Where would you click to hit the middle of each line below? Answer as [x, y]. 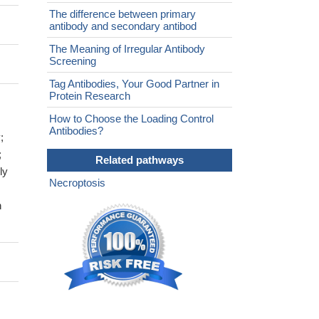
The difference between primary [122, 14]
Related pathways [140, 160]
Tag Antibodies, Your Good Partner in [134, 84]
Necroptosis [77, 183]
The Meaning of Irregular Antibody [127, 49]
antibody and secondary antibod [123, 26]
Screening [73, 61]
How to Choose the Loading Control [131, 119]
